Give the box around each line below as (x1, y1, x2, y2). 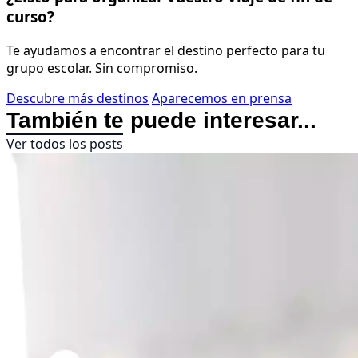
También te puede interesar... (6, 107, 316, 133)
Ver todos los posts (6, 134, 123, 153)
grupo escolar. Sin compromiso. (6, 58, 197, 77)
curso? (6, 6, 54, 27)
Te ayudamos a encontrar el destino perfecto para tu (6, 41, 325, 59)
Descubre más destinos (6, 89, 149, 107)
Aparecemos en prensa (152, 89, 292, 107)
